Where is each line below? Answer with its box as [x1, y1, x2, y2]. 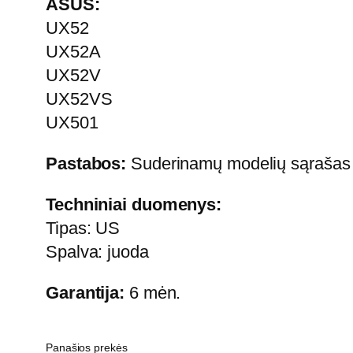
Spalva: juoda [46, 241, 149, 262]
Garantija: [46, 282, 124, 303]
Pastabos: [46, 153, 127, 173]
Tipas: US [46, 217, 121, 238]
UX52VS [46, 88, 113, 109]
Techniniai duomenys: [46, 194, 221, 214]
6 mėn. [124, 282, 181, 303]
